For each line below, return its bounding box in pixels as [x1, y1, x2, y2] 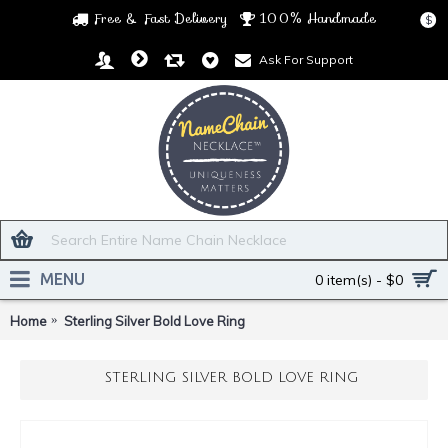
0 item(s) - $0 [315, 271, 403, 289]
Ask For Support [259, 51, 353, 67]
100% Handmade [260, 7, 376, 29]
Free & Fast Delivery [93, 7, 228, 29]
